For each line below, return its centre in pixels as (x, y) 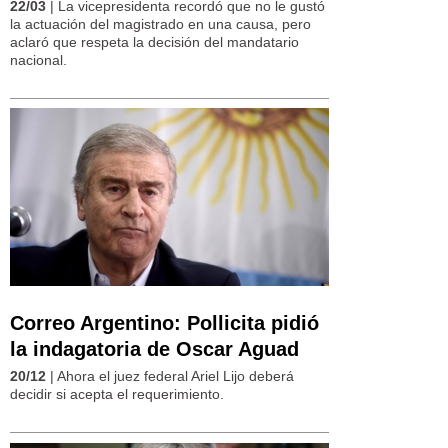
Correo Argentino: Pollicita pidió (164, 323)
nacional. (38, 59)
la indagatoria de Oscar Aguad (154, 349)
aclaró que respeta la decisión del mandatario (154, 41)
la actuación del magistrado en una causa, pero (160, 23)
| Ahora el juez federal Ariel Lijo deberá (170, 376)
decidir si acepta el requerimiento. (117, 394)
